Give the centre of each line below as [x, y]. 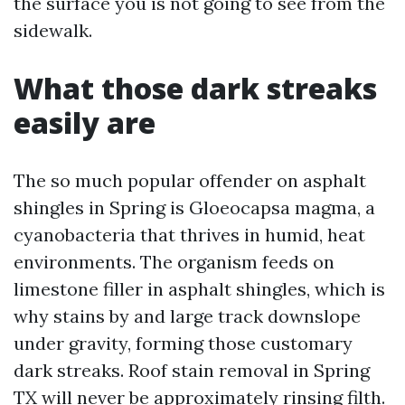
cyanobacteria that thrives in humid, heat [189, 235]
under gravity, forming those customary [183, 343]
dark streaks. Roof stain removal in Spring [192, 370]
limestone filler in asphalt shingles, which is [199, 289]
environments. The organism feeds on [174, 262]
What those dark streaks [195, 88]
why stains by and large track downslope [187, 316]
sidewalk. [53, 30]
